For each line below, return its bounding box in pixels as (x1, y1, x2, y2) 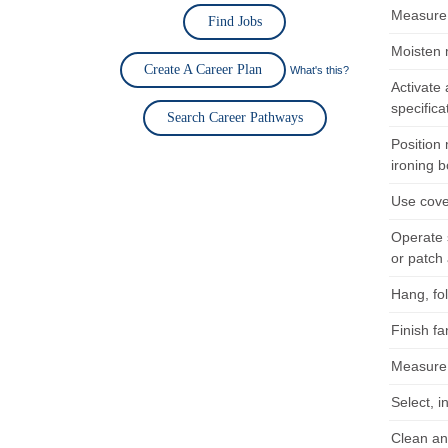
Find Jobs (207, 14, 262, 29)
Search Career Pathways (166, 110, 303, 125)
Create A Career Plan (144, 62, 262, 77)
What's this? (290, 64, 349, 76)
